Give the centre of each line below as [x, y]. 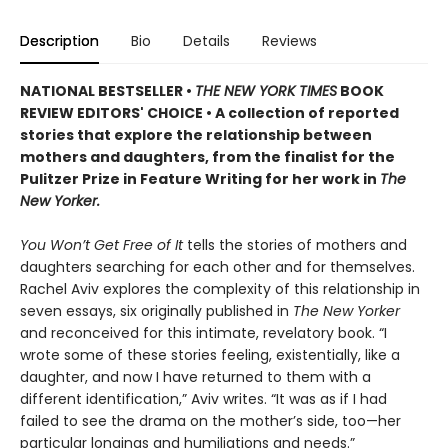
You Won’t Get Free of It [103, 245]
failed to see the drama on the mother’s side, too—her [210, 421]
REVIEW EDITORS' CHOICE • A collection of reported [209, 113]
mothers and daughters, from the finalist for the [207, 157]
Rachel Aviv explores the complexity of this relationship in [220, 289]
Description [59, 41]
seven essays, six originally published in [156, 311]
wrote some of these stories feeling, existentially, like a [210, 355]
